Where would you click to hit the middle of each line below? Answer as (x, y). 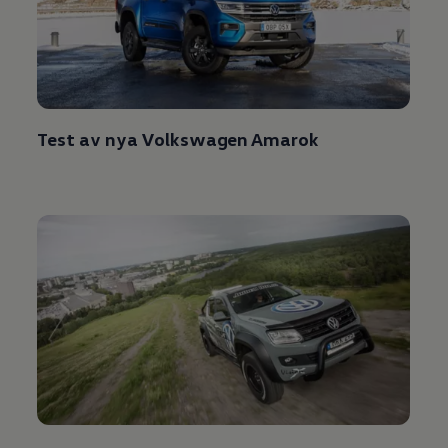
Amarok (284, 138)
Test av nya (87, 138)
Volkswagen (194, 138)
